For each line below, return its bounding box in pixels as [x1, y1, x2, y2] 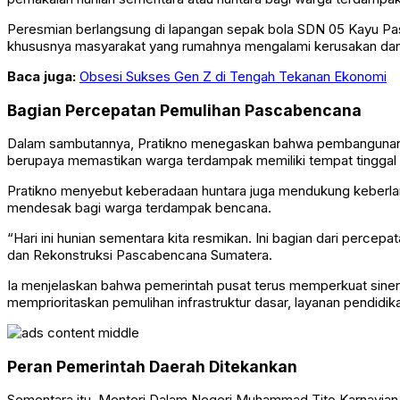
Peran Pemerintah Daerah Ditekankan [7, 356, 297, 376]
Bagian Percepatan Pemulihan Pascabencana [7, 100, 362, 120]
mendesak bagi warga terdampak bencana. [7, 199, 271, 217]
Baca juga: [7, 68, 79, 86]
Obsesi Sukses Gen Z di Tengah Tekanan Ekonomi [79, 68, 387, 86]
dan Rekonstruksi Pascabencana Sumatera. [7, 246, 272, 264]
